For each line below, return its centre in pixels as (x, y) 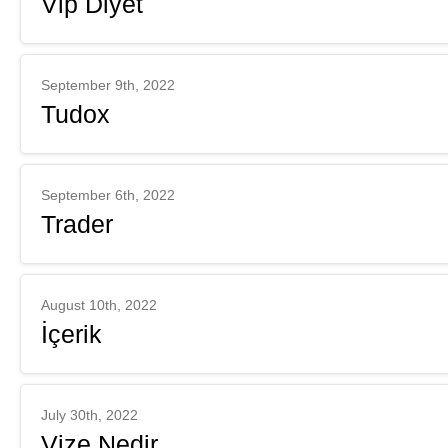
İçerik (71, 334)
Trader (77, 224)
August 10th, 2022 (99, 305)
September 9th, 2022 (108, 85)
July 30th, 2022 (89, 415)
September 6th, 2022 (108, 195)
